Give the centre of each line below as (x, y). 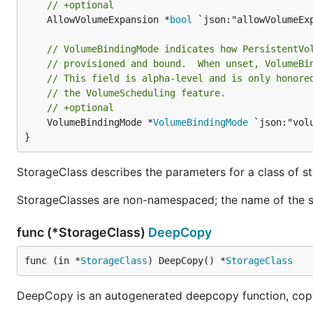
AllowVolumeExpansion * (108, 20)
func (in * (52, 261)
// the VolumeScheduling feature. (136, 93)
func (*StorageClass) (82, 232)
